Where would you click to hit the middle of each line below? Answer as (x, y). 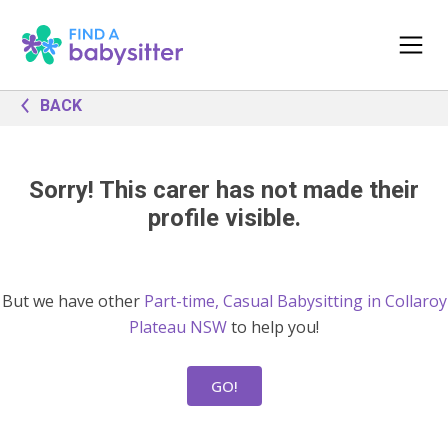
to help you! (273, 327)
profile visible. (224, 218)
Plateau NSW (178, 327)
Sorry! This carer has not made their (224, 190)
